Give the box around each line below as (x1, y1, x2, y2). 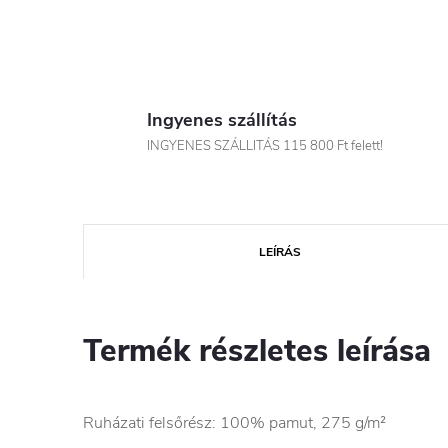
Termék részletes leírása (83, 330, 431, 372)
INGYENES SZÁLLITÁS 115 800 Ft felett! (147, 137, 383, 155)
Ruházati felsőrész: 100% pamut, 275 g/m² (83, 412, 386, 434)
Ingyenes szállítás (147, 108, 297, 132)
